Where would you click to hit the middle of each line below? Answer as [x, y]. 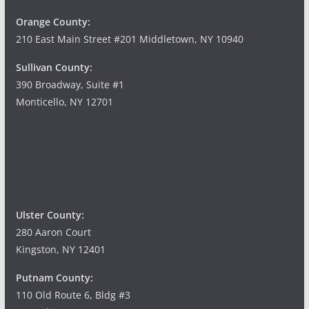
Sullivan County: [54, 68]
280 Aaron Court [53, 232]
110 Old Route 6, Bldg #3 [73, 295]
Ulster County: [50, 215]
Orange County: [53, 22]
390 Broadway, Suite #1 [70, 85]
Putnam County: [54, 278]
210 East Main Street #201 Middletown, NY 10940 [129, 39]
